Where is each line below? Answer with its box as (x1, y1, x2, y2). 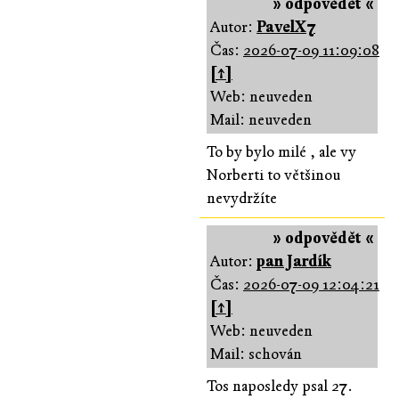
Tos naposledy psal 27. (207, 376, 353, 395)
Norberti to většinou (207, 165, 340, 184)
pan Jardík (256, 251, 331, 271)
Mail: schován (210, 344, 302, 363)
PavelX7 (256, 17, 315, 37)
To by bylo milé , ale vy (207, 142, 356, 161)
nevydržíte (207, 188, 277, 208)
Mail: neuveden (210, 110, 312, 129)
